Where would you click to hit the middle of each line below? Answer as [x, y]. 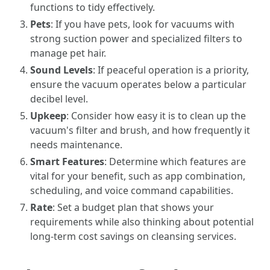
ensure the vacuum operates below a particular [138, 84]
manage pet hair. [68, 53]
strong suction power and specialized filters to [136, 39]
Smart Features [67, 162]
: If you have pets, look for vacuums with [143, 24]
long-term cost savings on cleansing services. [133, 236]
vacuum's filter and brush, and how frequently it [140, 130]
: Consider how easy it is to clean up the [156, 116]
